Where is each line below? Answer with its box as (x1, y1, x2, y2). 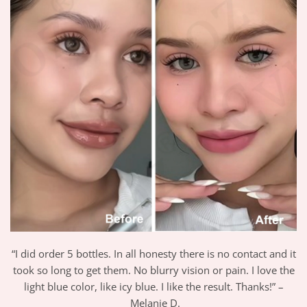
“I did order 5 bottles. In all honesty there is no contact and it (11, 246, 296, 260)
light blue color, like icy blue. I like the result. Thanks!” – (23, 279, 284, 293)
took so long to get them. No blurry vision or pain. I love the (12, 262, 295, 277)
